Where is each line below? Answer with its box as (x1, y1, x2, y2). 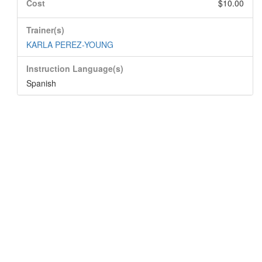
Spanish (26, 77, 56, 89)
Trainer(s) (26, 24, 64, 36)
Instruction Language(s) (26, 63, 123, 74)
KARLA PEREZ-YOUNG (26, 39, 113, 50)
